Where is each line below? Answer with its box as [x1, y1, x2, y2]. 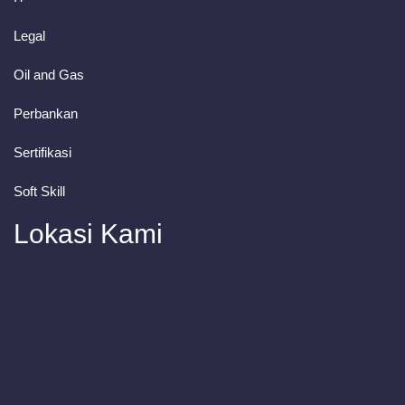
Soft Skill [14, 184, 65, 199]
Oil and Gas [14, 67, 84, 82]
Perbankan [14, 106, 78, 121]
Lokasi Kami [14, 219, 163, 249]
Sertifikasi [14, 145, 71, 160]
